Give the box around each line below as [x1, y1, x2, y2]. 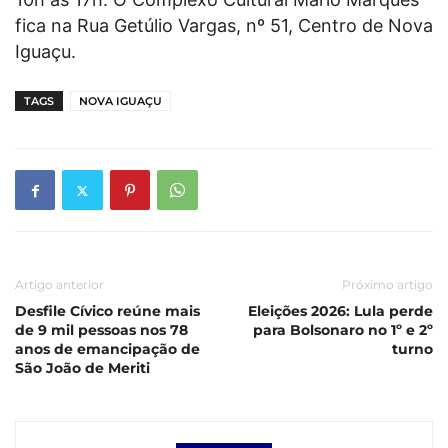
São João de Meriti [15, 359, 150, 378]
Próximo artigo [342, 277, 433, 293]
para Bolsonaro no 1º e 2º [253, 321, 433, 340]
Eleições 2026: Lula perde [248, 302, 433, 321]
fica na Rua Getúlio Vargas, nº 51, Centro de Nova [15, 15, 433, 37]
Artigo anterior [15, 277, 104, 293]
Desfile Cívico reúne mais [15, 302, 200, 321]
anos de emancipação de [15, 340, 200, 359]
